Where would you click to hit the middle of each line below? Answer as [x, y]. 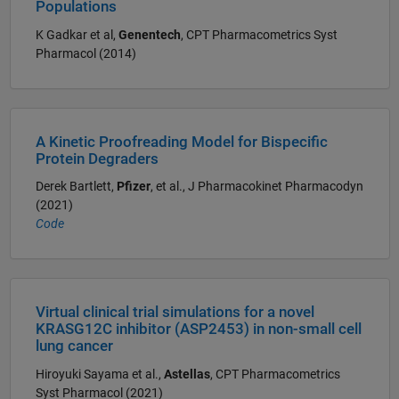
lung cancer [74, 346]
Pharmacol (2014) [85, 53]
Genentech [149, 34]
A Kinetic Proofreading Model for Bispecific [181, 142]
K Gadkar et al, [77, 34]
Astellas [187, 374]
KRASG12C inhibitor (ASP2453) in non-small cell [198, 330]
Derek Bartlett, [76, 187]
